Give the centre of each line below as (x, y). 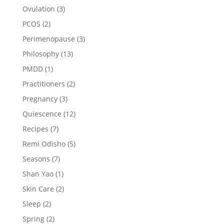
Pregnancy (40, 98)
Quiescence (42, 113)
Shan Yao (38, 173)
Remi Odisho (44, 143)
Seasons (36, 158)
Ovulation (38, 8)
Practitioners (43, 83)
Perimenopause (48, 38)
